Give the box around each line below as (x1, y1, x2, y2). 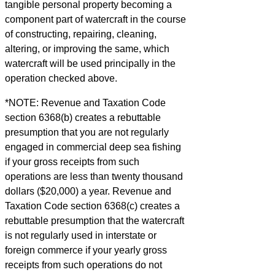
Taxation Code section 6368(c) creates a (5, 201, 180, 212)
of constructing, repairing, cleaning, (5, 29, 157, 40)
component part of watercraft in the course (5, 14, 186, 25)
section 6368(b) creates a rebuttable (5, 112, 161, 123)
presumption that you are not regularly (5, 127, 169, 138)
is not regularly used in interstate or (5, 230, 157, 241)
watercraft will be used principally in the (5, 58, 176, 69)
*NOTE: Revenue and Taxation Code (5, 98, 166, 109)
